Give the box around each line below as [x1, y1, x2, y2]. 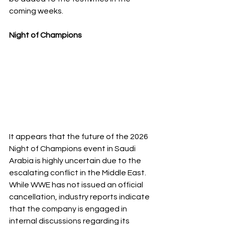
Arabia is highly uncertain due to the [9, 156, 143, 165]
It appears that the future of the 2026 [9, 132, 150, 141]
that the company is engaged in [9, 204, 129, 213]
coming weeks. [9, 7, 63, 15]
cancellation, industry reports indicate [9, 192, 151, 201]
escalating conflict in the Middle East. [9, 168, 148, 177]
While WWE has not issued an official [9, 180, 145, 189]
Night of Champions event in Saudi [9, 144, 137, 153]
